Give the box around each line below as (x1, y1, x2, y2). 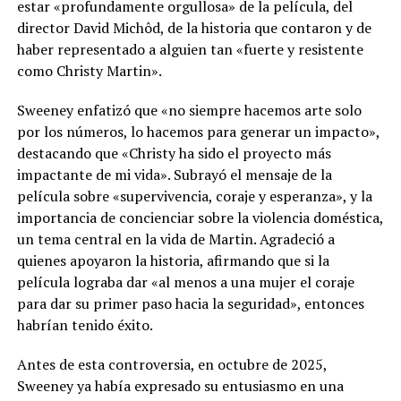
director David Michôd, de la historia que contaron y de (16, 18, 371, 38)
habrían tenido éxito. (16, 315, 153, 336)
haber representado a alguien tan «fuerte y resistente (16, 39, 363, 60)
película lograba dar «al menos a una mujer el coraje (16, 272, 354, 293)
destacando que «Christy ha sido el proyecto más (16, 143, 331, 164)
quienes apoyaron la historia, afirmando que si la (16, 251, 329, 271)
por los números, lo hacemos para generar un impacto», (16, 122, 380, 142)
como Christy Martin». (16, 61, 162, 81)
